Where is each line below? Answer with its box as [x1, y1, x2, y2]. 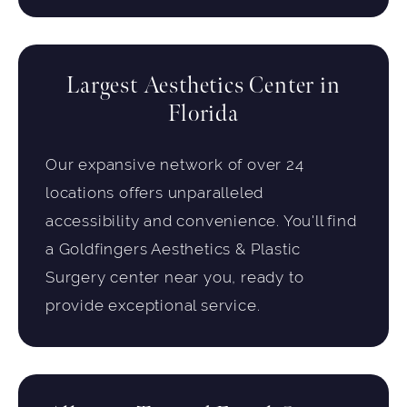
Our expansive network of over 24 [45, 156, 304, 174]
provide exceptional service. [45, 297, 261, 315]
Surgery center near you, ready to [45, 269, 304, 287]
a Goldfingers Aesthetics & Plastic [45, 241, 302, 259]
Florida [168, 100, 239, 129]
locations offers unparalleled [45, 184, 264, 203]
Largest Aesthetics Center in [66, 72, 341, 101]
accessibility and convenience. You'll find [45, 213, 357, 231]
